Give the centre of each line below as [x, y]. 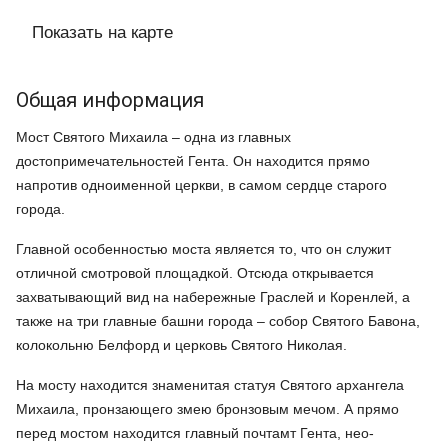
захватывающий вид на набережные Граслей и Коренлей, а [213, 297]
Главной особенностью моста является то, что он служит [203, 249]
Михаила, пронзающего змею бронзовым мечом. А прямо [207, 409]
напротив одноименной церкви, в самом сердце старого [201, 185]
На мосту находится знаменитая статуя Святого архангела [210, 385]
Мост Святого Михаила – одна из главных [153, 137]
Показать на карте [102, 33]
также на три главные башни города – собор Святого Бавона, [218, 321]
